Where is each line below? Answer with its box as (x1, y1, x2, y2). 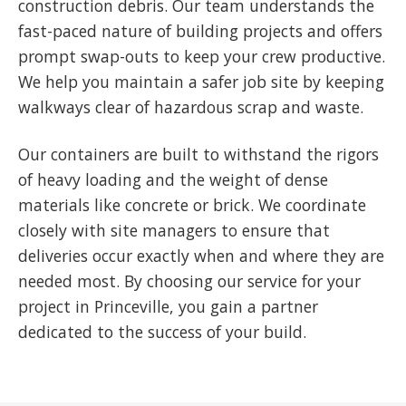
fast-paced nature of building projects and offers (18, 20, 382, 42)
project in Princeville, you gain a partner (18, 295, 318, 317)
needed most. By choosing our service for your (18, 270, 361, 292)
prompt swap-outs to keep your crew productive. (18, 45, 385, 67)
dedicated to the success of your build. (18, 321, 306, 343)
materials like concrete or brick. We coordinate (18, 194, 366, 216)
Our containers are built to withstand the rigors (18, 143, 379, 165)
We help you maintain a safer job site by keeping (18, 71, 384, 92)
